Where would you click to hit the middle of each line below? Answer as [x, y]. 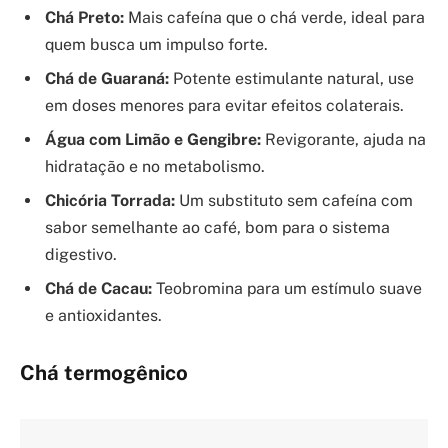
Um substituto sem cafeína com [294, 201]
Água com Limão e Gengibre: [153, 140]
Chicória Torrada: [110, 201]
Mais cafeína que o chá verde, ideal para [274, 18]
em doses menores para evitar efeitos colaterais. [224, 106]
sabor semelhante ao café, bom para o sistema [217, 228]
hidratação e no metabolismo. [155, 167]
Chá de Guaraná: [107, 79]
